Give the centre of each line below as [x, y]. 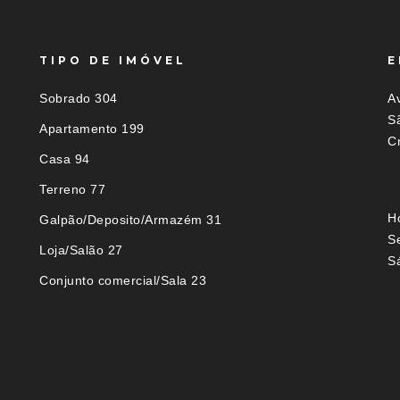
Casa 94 [65, 159]
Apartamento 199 [92, 129]
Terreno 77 [72, 190]
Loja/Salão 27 [81, 250]
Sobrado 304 [79, 99]
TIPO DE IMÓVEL [113, 61]
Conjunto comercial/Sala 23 [123, 281]
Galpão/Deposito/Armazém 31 [130, 220]
